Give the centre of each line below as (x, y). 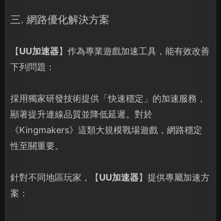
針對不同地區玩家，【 (55, 177)
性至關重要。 (37, 146)
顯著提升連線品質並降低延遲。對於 (81, 114)
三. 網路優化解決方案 (60, 19)
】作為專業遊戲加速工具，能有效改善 (134, 51)
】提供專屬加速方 (174, 177)
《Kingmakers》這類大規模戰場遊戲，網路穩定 (106, 130)
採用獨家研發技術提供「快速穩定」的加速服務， (108, 98)
